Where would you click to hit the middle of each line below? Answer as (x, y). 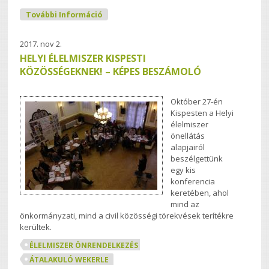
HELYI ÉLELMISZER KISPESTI (83, 58)
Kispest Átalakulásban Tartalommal (173, 13)
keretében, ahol (200, 192)
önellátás (188, 135)
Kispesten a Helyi (202, 113)
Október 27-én (197, 101)
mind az (185, 204)
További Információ (64, 14)
